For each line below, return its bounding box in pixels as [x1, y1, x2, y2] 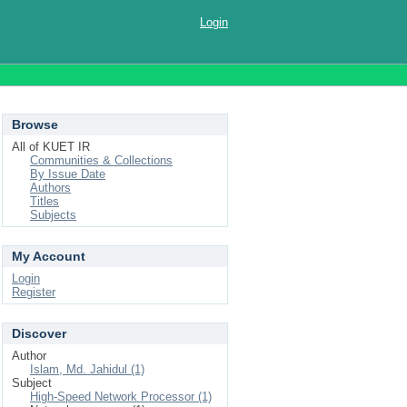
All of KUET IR [12, 140, 90, 154]
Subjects [30, 208, 76, 222]
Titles [30, 194, 59, 208]
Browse [12, 117, 58, 132]
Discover [12, 326, 66, 341]
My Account [12, 249, 85, 263]
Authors [30, 181, 71, 194]
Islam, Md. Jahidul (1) [30, 362, 144, 376]
